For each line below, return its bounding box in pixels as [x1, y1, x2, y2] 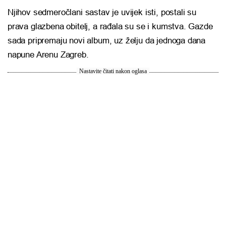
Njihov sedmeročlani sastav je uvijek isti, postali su [8, 8, 196, 18]
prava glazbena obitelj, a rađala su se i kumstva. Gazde [8, 22, 213, 32]
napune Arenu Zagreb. [8, 50, 89, 60]
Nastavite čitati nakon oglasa [79, 68, 147, 75]
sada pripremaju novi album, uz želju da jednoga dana [8, 36, 206, 46]
